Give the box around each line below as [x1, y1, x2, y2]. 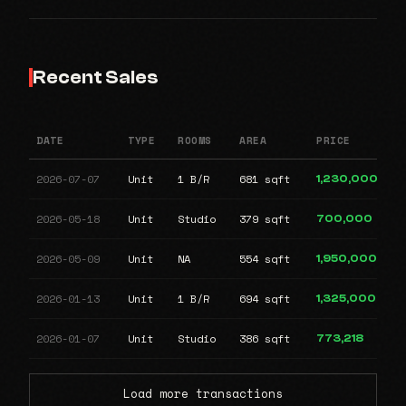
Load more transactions [123, 385, 283, 403]
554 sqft [239, 251, 290, 267]
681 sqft [239, 171, 290, 188]
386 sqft [239, 331, 290, 347]
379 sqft [239, 211, 290, 227]
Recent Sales [33, 66, 159, 89]
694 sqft [239, 291, 290, 307]
